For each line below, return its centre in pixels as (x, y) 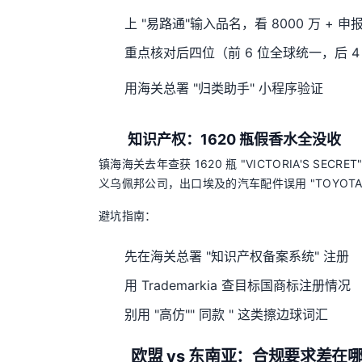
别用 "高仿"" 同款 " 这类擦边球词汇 (226, 314)
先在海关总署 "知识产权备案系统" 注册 (237, 256)
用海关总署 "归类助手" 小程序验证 (224, 88)
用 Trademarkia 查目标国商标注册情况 (238, 285)
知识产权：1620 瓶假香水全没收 (234, 139)
